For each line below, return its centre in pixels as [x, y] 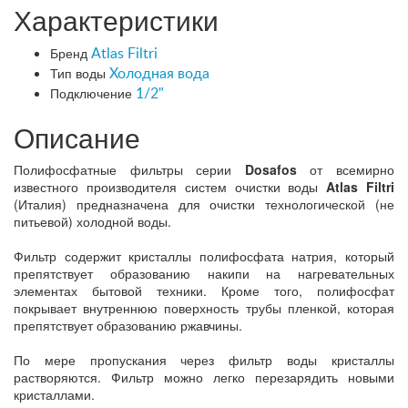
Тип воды [78, 72]
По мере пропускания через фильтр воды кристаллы [204, 359]
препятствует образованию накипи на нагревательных [204, 273]
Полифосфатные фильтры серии [129, 169]
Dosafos [270, 169]
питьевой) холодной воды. [92, 221]
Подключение [91, 92]
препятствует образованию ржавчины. [128, 325]
